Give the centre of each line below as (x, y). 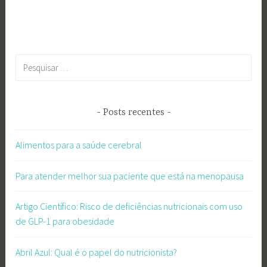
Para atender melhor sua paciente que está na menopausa (130, 176)
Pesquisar (34, 61)
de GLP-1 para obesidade (65, 221)
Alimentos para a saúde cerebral (79, 145)
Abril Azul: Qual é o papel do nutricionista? (97, 252)
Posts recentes (133, 112)
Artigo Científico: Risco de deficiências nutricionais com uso (129, 207)
